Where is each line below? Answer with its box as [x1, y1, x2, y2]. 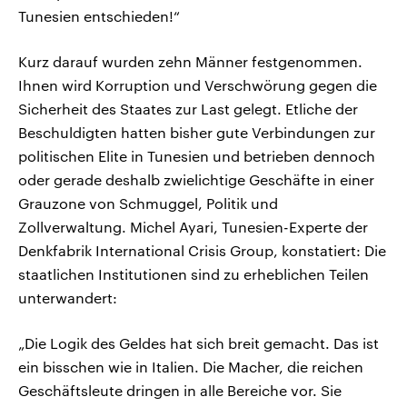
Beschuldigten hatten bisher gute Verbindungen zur [18, 124, 375, 142]
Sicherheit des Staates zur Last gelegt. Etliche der [18, 100, 358, 118]
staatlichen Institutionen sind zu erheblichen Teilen [18, 265, 369, 283]
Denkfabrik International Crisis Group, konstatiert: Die [18, 242, 386, 260]
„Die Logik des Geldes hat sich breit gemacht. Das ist [18, 334, 379, 352]
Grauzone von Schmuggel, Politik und [18, 194, 278, 213]
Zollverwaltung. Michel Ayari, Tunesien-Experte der [18, 218, 368, 236]
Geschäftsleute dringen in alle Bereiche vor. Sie [18, 382, 342, 400]
